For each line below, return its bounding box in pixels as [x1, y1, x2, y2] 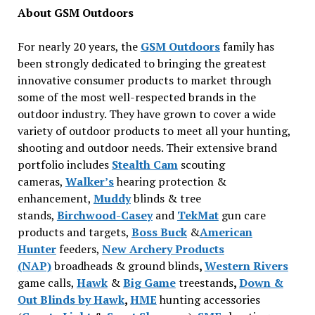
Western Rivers [204, 258, 288, 274]
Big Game [122, 275, 176, 290]
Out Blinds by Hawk [17, 292, 124, 307]
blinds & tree [130, 191, 201, 206]
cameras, [17, 174, 65, 189]
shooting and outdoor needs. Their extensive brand [17, 140, 277, 155]
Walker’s [65, 174, 114, 189]
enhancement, [17, 191, 94, 206]
